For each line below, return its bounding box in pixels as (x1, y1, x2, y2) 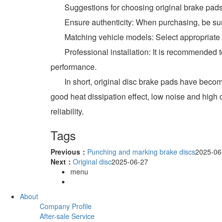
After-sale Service (40, 211, 95, 221)
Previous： (51, 146, 87, 157)
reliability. (51, 105, 84, 117)
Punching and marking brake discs (87, 146, 195, 157)
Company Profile (40, 201, 92, 211)
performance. (51, 60, 97, 72)
